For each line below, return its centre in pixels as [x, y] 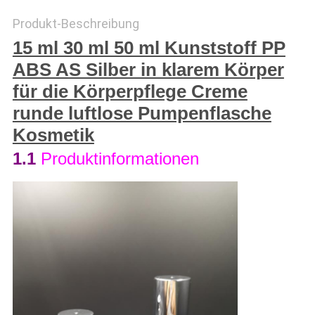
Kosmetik [53, 135]
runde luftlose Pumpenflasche [142, 114]
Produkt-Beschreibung [76, 24]
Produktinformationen [120, 159]
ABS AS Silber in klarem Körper [148, 70]
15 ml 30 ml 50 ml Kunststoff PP [149, 48]
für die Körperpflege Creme [130, 92]
